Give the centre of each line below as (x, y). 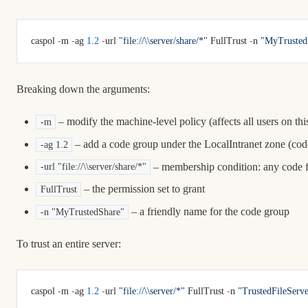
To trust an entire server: (69, 243)
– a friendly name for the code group (209, 211)
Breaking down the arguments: (83, 89)
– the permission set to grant (143, 189)
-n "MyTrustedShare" (82, 212)
